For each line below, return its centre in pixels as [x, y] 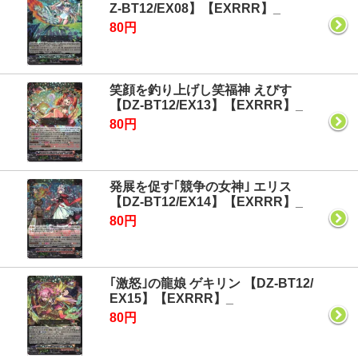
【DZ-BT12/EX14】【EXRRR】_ [206, 202]
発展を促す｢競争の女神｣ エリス [201, 187]
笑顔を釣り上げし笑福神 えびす [201, 90]
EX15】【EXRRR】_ [171, 298]
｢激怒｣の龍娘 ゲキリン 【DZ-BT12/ [211, 283]
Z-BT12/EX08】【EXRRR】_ [195, 8]
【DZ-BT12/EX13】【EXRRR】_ [206, 105]
